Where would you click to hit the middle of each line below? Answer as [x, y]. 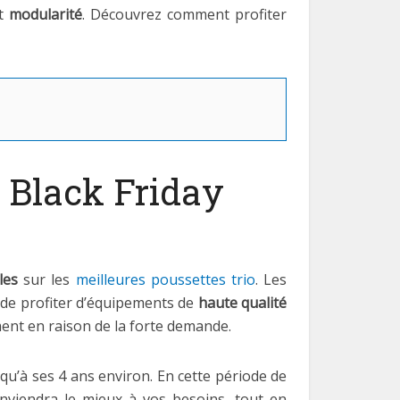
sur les [47, 279]
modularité [46, 14]
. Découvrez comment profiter [184, 14]
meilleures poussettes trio [165, 279]
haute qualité [242, 303]
